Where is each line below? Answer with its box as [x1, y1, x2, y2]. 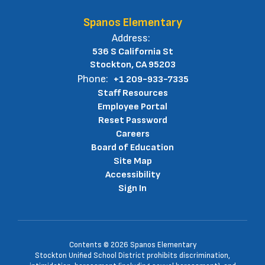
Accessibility [105, 169, 160, 180]
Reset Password [98, 115, 167, 126]
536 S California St [92, 46, 173, 57]
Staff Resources [97, 88, 168, 99]
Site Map [113, 156, 152, 167]
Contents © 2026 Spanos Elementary [69, 240, 196, 250]
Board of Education [91, 142, 174, 153]
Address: [112, 32, 150, 44]
